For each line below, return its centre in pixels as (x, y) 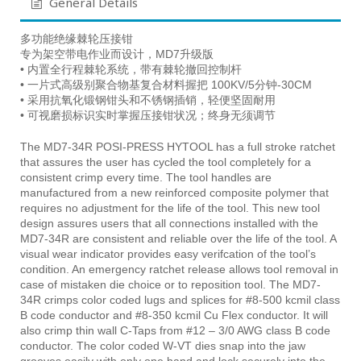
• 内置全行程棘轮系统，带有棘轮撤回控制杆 (131, 70)
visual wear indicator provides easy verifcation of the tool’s (168, 254)
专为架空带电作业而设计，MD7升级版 (117, 54)
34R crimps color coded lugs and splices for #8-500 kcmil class (180, 300)
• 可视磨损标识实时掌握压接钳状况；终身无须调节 (148, 116)
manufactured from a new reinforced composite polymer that (174, 193)
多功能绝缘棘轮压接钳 (77, 39)
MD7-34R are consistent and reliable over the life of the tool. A (178, 239)
